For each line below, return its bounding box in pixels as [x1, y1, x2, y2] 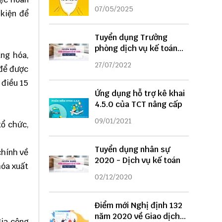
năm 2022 [94, 54, 131, 65]
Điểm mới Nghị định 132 [94, 200, 182, 211]
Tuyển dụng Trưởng [94, 32, 167, 43]
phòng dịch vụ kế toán [94, 43, 177, 54]
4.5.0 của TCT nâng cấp [94, 99, 182, 110]
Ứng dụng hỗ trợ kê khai [94, 88, 185, 99]
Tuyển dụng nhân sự [94, 144, 170, 155]
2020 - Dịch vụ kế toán [94, 155, 180, 166]
